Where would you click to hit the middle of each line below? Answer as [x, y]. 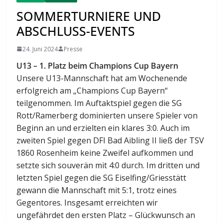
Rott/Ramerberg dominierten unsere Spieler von [107, 115]
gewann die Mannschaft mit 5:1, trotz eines [97, 190]
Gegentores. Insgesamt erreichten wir [87, 202]
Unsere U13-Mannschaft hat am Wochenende [102, 78]
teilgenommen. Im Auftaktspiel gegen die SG [99, 103]
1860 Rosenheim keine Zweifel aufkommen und [105, 153]
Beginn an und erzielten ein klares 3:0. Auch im [103, 128]
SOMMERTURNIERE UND [89, 16]
